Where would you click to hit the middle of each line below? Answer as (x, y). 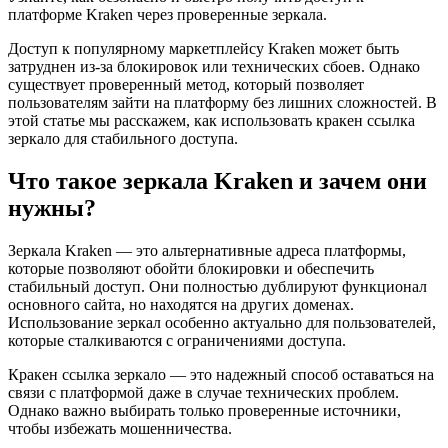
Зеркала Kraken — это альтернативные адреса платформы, (207, 250)
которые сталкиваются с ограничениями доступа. (177, 340)
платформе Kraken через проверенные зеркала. (167, 14)
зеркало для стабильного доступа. (123, 138)
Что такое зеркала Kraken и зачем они (217, 180)
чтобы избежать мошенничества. (120, 428)
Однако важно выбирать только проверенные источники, (204, 410)
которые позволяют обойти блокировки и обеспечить (191, 268)
